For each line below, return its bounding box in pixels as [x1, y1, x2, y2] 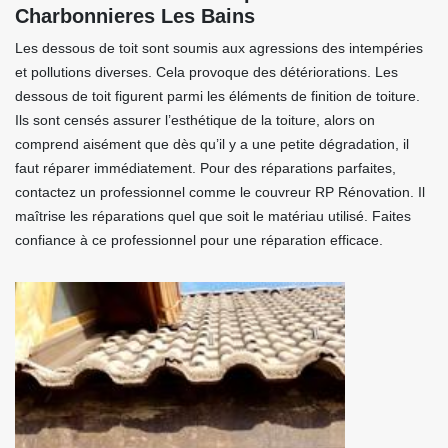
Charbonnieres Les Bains [15, 5, 255, 27]
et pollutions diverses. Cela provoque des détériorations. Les [15, 64, 398, 80]
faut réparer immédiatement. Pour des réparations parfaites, [15, 160, 396, 176]
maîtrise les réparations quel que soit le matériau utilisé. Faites [15, 208, 411, 224]
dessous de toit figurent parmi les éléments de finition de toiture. [15, 88, 420, 104]
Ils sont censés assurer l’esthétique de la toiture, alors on [15, 112, 375, 128]
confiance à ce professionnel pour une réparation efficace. [15, 232, 383, 248]
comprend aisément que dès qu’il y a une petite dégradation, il [15, 136, 409, 152]
